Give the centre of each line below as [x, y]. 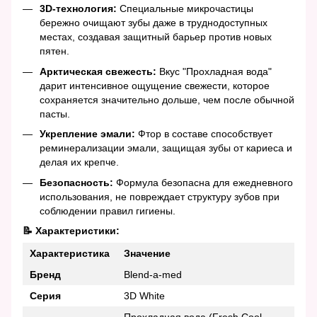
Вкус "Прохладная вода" [214, 71]
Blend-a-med [153, 274]
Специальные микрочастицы [185, 9]
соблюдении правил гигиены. [108, 211]
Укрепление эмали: [87, 134]
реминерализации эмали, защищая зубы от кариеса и [166, 148]
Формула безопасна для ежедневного [203, 182]
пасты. [55, 114]
